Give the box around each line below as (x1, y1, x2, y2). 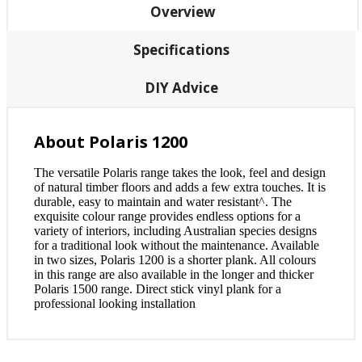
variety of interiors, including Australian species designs (34, 224, 317, 238)
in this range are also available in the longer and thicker (34, 267, 314, 281)
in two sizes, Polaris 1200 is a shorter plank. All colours (34, 253, 316, 267)
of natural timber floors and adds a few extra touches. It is (34, 180, 326, 194)
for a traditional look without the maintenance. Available (34, 238, 319, 252)
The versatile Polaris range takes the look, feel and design (34, 166, 326, 179)
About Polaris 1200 (34, 131, 187, 153)
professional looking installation (34, 297, 196, 310)
